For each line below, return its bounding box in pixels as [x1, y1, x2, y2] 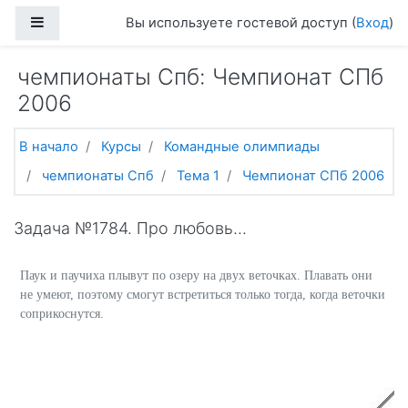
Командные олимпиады [164, 138, 320, 156]
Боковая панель [44, 13, 149, 30]
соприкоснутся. [20, 307, 104, 321]
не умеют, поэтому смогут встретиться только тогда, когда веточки [20, 288, 385, 302]
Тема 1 [177, 167, 219, 184]
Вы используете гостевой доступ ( [126, 15, 356, 31]
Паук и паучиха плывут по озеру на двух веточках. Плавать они [20, 269, 372, 283]
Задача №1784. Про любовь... [14, 219, 247, 239]
